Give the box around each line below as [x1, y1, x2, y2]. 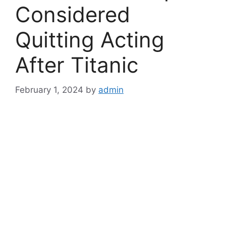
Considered [15, 2, 130, 28]
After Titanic [15, 52, 138, 78]
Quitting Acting [15, 27, 164, 53]
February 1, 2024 [15, 84, 83, 95]
